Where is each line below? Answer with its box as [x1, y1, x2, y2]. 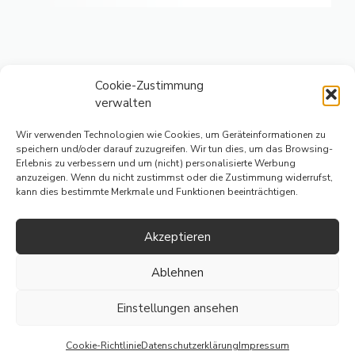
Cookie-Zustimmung [95, 78, 204, 94]
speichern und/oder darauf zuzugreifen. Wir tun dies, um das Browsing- [16, 143, 333, 155]
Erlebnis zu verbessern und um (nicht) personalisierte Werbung [16, 157, 296, 170]
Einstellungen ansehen [116, 300, 239, 316]
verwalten [95, 95, 151, 111]
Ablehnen [151, 264, 204, 281]
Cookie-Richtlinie [66, 339, 141, 352]
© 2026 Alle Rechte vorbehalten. [94, 256, 261, 272]
